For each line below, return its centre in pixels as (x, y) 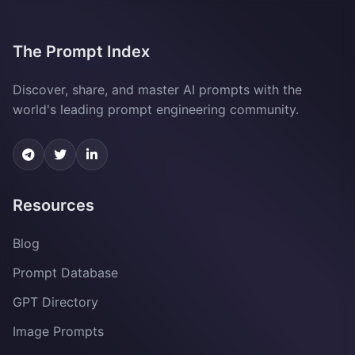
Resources (53, 205)
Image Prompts (58, 331)
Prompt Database (65, 273)
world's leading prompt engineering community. (156, 109)
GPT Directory (55, 302)
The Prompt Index (81, 52)
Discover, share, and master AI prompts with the (157, 90)
